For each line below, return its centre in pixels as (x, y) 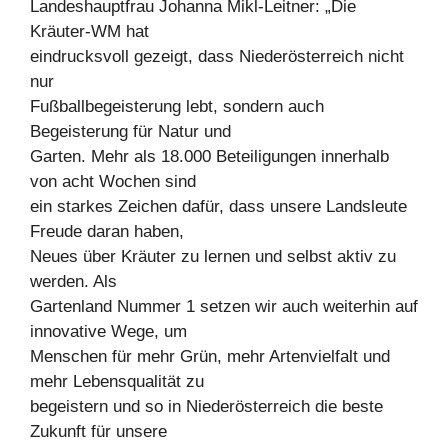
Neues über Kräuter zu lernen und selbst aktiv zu (213, 256)
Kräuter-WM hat (89, 31)
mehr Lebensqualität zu (117, 381)
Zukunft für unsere (98, 431)
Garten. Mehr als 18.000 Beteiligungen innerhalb (209, 156)
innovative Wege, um (108, 331)
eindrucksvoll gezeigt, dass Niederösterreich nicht (217, 56)
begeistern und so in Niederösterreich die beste (206, 406)
